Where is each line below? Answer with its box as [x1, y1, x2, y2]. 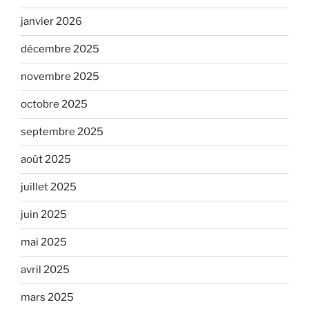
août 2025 [21, 153, 71, 166]
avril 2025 [21, 263, 70, 277]
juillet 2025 [21, 181, 77, 194]
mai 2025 [21, 236, 67, 249]
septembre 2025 [21, 126, 103, 139]
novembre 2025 [21, 70, 99, 83]
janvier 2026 [21, 15, 82, 28]
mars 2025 [21, 291, 74, 304]
